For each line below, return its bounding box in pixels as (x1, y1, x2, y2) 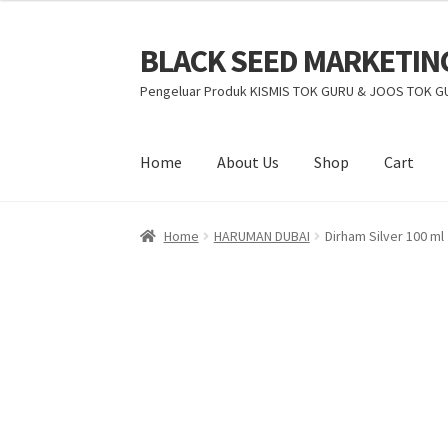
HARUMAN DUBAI (213, 226, 310, 245)
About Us (217, 152, 280, 173)
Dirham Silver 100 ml (324, 226, 444, 245)
